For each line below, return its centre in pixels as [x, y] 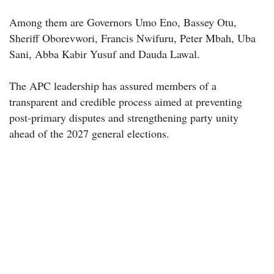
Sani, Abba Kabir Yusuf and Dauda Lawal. [105, 54]
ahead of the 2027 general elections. [89, 133]
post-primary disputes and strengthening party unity [124, 117]
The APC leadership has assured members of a [113, 85]
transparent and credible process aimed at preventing [126, 101]
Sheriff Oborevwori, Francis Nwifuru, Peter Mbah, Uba [132, 38]
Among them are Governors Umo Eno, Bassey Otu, [123, 22]
